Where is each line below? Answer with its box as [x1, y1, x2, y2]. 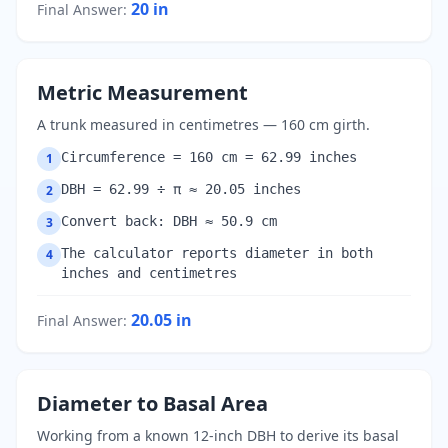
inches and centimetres [61, 265, 237, 281]
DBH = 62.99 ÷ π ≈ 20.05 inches [61, 181, 301, 197]
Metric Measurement [37, 79, 248, 106]
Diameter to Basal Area [37, 390, 268, 417]
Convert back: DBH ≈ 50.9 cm [61, 213, 277, 229]
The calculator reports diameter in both [61, 245, 373, 261]
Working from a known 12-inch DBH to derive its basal [37, 426, 399, 445]
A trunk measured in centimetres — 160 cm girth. [37, 115, 370, 134]
